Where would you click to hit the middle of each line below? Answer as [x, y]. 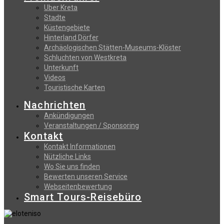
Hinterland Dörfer [71, 37]
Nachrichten [55, 105]
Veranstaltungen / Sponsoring [91, 125]
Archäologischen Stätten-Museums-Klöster [112, 47]
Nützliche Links [67, 156]
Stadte [55, 17]
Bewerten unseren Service [86, 176]
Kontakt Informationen [80, 146]
